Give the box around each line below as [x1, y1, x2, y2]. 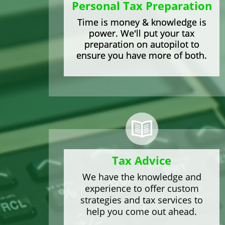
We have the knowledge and [82, 170, 201, 183]
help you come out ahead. [86, 205, 197, 217]
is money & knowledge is [98, 16, 206, 28]
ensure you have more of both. [76, 49, 207, 61]
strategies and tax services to [80, 193, 203, 206]
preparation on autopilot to [84, 38, 199, 50]
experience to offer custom [84, 182, 199, 194]
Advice [135, 152, 171, 168]
